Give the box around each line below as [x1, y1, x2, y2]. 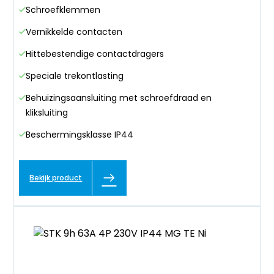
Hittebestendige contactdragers [26, 48, 165, 61]
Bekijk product [29, 172, 83, 183]
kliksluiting [26, 106, 68, 119]
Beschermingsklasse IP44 [26, 128, 134, 141]
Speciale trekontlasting [26, 70, 124, 83]
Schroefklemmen [26, 4, 101, 17]
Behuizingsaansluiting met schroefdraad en [26, 92, 212, 105]
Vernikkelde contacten [26, 26, 123, 39]
